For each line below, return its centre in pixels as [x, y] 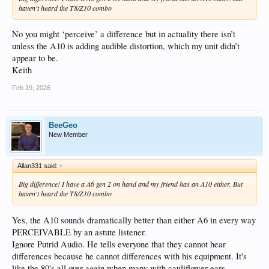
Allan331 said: [38, 166]
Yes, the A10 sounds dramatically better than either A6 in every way [134, 220]
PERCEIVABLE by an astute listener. [79, 232]
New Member [68, 135]
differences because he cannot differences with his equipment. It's [129, 256]
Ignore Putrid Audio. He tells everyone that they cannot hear [119, 244]
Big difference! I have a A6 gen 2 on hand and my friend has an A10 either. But [131, 184]
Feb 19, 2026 [31, 88]
